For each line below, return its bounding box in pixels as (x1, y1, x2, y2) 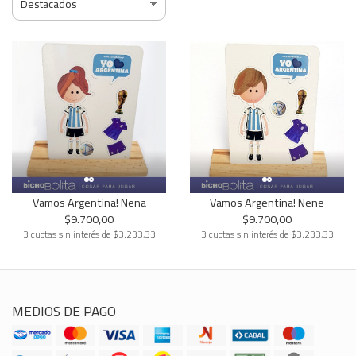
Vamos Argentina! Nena (32, 191, 146, 213)
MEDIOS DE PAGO (12, 297, 116, 324)
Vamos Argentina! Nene (210, 191, 324, 213)
